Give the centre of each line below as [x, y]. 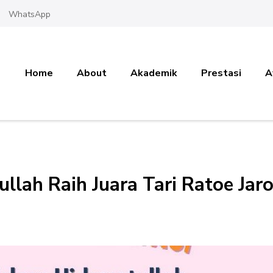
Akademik [154, 73]
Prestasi [221, 73]
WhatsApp [30, 15]
